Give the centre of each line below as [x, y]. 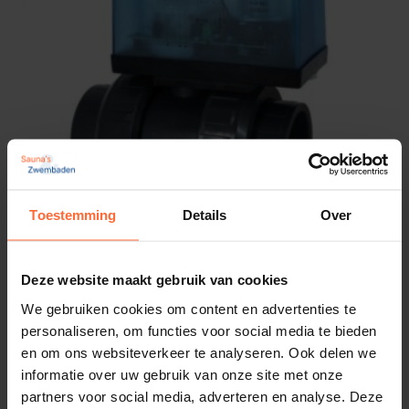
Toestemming [73, 215]
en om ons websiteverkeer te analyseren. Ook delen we [199, 352]
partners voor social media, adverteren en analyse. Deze [202, 396]
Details [204, 215]
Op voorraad [332, 321]
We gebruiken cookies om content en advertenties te [189, 308]
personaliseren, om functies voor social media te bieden [199, 330]
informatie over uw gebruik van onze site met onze [182, 374]
